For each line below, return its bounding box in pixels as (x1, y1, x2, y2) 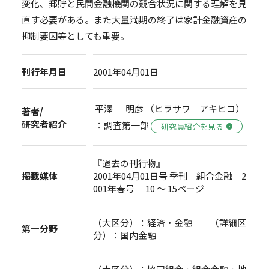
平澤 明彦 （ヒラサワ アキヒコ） (95, 102, 245, 115)
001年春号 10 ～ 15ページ (93, 181, 205, 195)
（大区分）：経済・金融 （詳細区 (93, 216, 247, 229)
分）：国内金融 (93, 228, 157, 241)
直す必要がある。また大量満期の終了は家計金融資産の (21, 13, 247, 26)
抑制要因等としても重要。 (21, 29, 129, 43)
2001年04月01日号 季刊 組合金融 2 (93, 169, 247, 182)
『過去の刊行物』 (93, 156, 166, 169)
